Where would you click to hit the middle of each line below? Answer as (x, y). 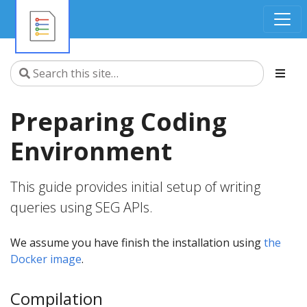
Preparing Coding (119, 122)
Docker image (46, 259)
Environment (91, 151)
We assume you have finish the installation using (137, 243)
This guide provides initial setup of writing (135, 187)
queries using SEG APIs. (82, 207)
